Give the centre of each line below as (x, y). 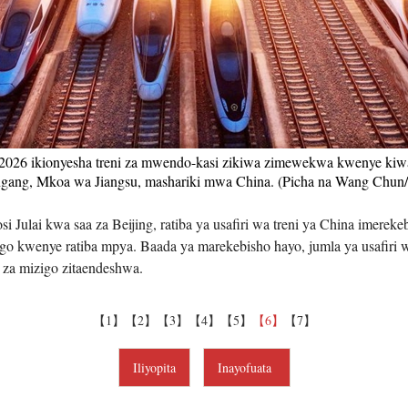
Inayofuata (246, 367)
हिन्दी (390, 123)
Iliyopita (154, 367)
